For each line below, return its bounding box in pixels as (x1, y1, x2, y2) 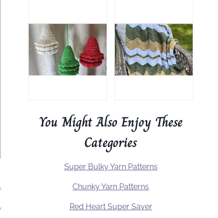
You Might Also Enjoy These (39, 111, 183, 133)
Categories (84, 132, 138, 153)
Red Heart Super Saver (69, 202, 152, 212)
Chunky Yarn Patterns (73, 182, 149, 192)
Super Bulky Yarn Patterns (64, 162, 158, 172)
